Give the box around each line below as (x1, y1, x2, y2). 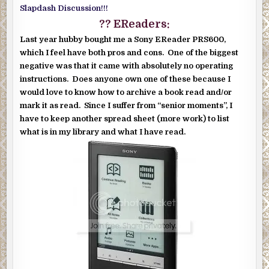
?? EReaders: (99, 17, 170, 30)
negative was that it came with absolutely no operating (20, 61, 234, 70)
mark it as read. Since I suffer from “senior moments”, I (20, 100, 233, 110)
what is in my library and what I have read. (20, 127, 186, 136)
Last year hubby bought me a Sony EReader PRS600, (20, 34, 226, 44)
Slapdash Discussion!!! (20, 3, 109, 13)
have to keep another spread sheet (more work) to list (20, 113, 230, 123)
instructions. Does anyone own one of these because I (20, 74, 231, 83)
